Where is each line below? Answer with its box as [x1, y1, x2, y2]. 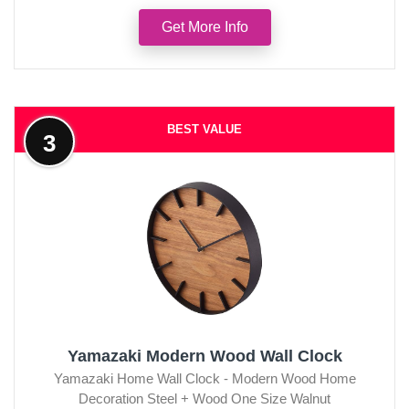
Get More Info [161, 18, 248, 35]
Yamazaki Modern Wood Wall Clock [67, 346, 342, 365]
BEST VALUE [167, 121, 242, 136]
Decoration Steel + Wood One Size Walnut [79, 390, 330, 406]
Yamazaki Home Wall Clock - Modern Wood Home [53, 370, 356, 386]
